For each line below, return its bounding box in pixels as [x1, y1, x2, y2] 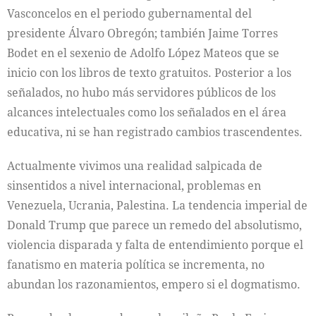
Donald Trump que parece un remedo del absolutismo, [7, 217, 302, 233]
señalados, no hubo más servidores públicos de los [7, 85, 276, 100]
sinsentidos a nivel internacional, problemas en [7, 178, 261, 193]
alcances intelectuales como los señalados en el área [7, 104, 286, 120]
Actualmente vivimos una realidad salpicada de [7, 158, 262, 174]
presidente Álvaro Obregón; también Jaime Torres [7, 25, 278, 41]
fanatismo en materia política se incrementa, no [7, 257, 265, 272]
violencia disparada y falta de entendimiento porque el [7, 237, 303, 253]
